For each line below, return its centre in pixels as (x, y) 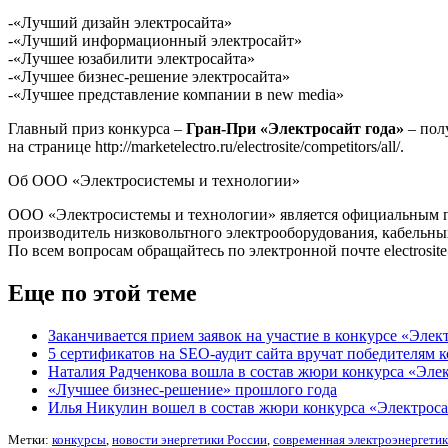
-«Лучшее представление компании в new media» (176, 94)
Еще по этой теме (102, 292)
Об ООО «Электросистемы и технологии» (154, 180)
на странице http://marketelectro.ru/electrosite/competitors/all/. (206, 146)
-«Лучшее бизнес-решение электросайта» (149, 76)
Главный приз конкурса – (97, 128)
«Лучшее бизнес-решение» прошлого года (192, 389)
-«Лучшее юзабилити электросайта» (131, 58)
